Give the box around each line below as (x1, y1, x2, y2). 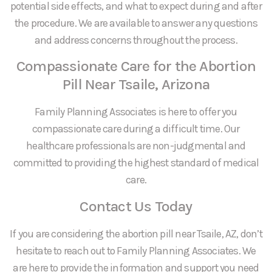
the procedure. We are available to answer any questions (14, 16, 257, 29)
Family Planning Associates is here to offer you (35, 106, 237, 118)
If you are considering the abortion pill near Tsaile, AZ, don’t (10, 227, 262, 240)
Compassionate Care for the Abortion (16, 57, 256, 75)
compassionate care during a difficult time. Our (32, 123, 240, 135)
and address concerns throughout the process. (35, 33, 237, 46)
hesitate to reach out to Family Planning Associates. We (16, 244, 256, 257)
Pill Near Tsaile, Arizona (63, 75, 209, 93)
